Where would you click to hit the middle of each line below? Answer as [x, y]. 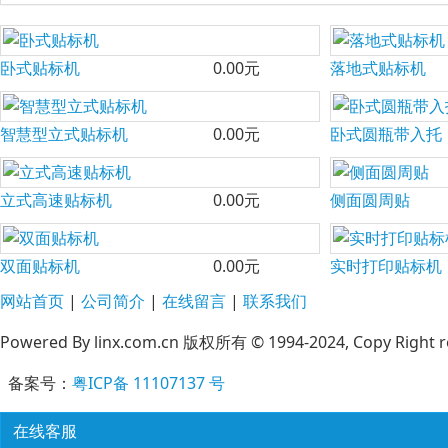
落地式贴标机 [378, 68]
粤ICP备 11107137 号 [148, 383]
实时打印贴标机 [386, 266]
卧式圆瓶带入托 [386, 134]
